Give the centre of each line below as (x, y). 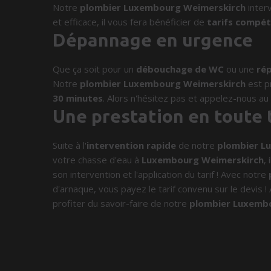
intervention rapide (132, 145)
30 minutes (78, 98)
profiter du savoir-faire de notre (121, 203)
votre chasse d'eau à (97, 160)
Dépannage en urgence (153, 40)
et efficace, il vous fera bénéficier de (130, 22)
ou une (240, 69)
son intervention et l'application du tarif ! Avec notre (161, 174)
